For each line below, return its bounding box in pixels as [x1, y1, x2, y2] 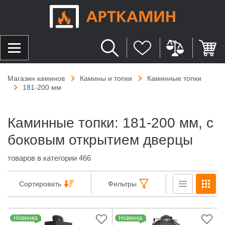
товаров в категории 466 [8, 154, 91, 163]
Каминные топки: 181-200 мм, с [8, 115, 213, 131]
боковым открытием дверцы [8, 132, 193, 148]
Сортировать [19, 180, 62, 188]
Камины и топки [80, 74, 132, 83]
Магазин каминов [8, 74, 65, 83]
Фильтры [107, 180, 137, 188]
